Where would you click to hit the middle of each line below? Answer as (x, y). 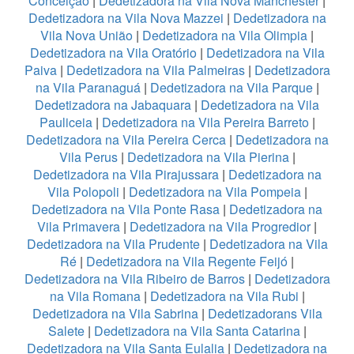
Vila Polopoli (83, 191)
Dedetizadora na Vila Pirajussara (126, 174)
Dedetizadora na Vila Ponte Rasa (126, 209)
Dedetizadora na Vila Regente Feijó (187, 261)
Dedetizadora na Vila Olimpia (225, 35)
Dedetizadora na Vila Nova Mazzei (126, 17)
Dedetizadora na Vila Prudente (113, 243)
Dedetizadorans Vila (265, 313)
